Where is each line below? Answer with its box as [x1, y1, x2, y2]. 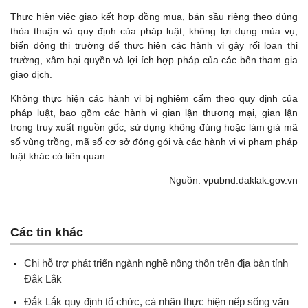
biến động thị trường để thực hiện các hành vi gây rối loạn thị [10, 39, 298, 51]
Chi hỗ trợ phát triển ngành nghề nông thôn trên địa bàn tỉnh [24, 256, 288, 269]
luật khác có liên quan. [10, 150, 108, 162]
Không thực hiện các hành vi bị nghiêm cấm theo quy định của [10, 92, 298, 104]
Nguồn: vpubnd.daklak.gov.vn [169, 174, 298, 186]
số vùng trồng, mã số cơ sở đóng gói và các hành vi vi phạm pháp [10, 135, 298, 147]
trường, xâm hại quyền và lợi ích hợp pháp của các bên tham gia [10, 54, 298, 65]
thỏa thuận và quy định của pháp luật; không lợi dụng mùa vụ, [10, 25, 298, 36]
